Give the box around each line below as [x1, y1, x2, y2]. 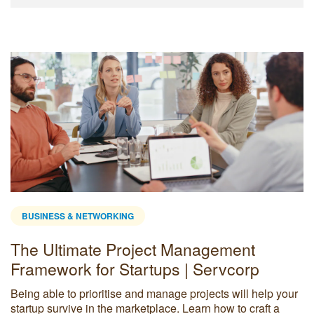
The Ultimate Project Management [11, 237, 255, 261]
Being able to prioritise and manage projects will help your [11, 285, 298, 301]
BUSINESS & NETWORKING [22, 209, 134, 222]
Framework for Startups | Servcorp [11, 257, 259, 280]
